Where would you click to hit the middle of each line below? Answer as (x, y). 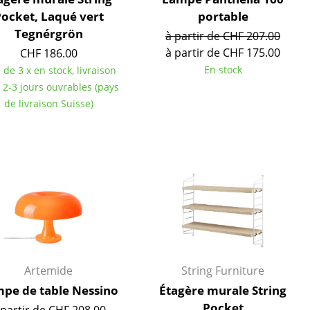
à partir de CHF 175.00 (223, 53)
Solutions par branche (131, 45)
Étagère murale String (223, 290)
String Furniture (223, 271)
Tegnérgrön (48, 34)
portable (223, 16)
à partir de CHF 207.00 (223, 36)
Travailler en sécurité (128, 65)
